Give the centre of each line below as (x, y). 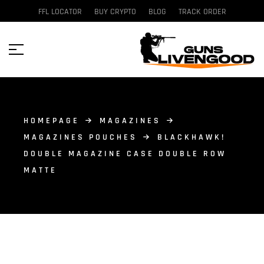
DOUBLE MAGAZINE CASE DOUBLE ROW (125, 154)
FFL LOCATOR (60, 12)
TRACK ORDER (202, 12)
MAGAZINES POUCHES (80, 137)
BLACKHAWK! (192, 137)
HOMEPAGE (52, 121)
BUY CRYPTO (115, 12)
